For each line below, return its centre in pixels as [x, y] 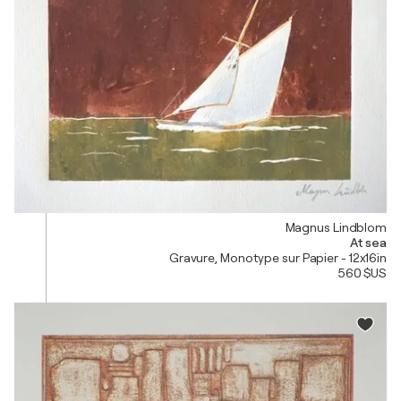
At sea [368, 242]
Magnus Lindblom [336, 227]
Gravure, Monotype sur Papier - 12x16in [277, 257]
